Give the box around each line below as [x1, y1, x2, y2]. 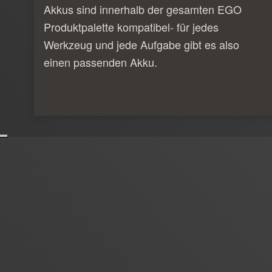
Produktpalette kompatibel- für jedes [44, 18, 219, 35]
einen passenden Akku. [44, 53, 157, 70]
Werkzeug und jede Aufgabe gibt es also [44, 36, 239, 52]
